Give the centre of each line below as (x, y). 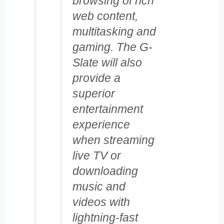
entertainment (107, 109)
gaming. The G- (112, 47)
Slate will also (107, 63)
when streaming (113, 140)
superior (93, 94)
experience (101, 125)
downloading (105, 171)
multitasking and (114, 32)
